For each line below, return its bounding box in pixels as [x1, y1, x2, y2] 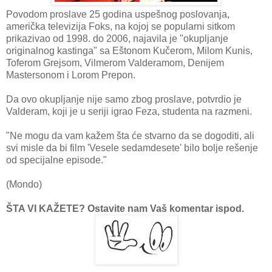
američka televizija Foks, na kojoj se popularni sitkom [6, 21, 235, 32]
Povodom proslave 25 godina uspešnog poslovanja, [6, 8, 229, 19]
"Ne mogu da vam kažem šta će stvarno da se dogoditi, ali [6, 130, 254, 141]
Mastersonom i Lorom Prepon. [6, 69, 135, 80]
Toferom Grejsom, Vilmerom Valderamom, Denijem [6, 57, 224, 68]
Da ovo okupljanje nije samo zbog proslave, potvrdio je [6, 93, 242, 104]
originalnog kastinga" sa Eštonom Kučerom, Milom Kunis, [6, 45, 253, 56]
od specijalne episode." [6, 154, 107, 165]
